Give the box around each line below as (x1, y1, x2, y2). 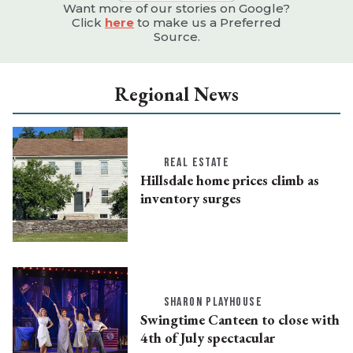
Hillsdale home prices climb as (139, 170, 319, 189)
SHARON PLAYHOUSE (163, 295, 262, 310)
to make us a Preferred (134, 15, 281, 31)
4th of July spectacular (139, 329, 275, 347)
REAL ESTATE (163, 154, 229, 170)
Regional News (114, 82, 239, 107)
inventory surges (139, 188, 241, 207)
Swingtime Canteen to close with (139, 310, 340, 329)
